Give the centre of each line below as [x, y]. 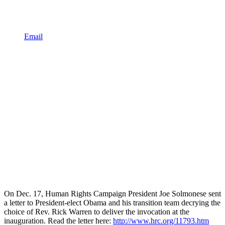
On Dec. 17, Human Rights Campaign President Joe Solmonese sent [113, 193]
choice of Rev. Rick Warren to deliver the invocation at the [97, 211]
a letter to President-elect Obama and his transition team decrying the [112, 202]
